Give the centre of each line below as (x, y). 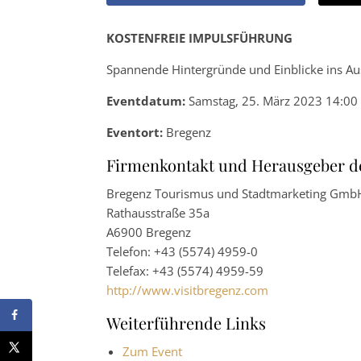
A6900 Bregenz (149, 232)
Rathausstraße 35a (158, 212)
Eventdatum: (146, 100)
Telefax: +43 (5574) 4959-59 (185, 270)
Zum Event (152, 351)
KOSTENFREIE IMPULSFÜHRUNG (199, 37)
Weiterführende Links (186, 322)
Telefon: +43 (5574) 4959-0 (182, 251)
